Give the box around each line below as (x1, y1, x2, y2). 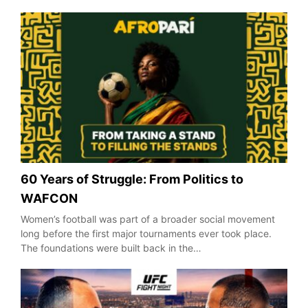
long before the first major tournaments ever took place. (21, 227, 272, 239)
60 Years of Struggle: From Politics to (21, 171, 243, 186)
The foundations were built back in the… (21, 241, 201, 254)
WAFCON (21, 190, 78, 206)
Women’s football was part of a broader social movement (21, 212, 275, 225)
